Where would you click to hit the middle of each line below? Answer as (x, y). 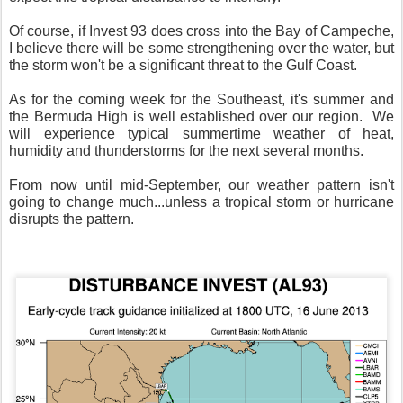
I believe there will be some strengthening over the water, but (201, 48)
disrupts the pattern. (73, 219)
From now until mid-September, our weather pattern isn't (201, 184)
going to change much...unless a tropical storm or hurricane (201, 201)
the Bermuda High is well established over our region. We (201, 116)
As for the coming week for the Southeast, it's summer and (201, 99)
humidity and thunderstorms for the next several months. (188, 150)
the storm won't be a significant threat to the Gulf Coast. (183, 65)
